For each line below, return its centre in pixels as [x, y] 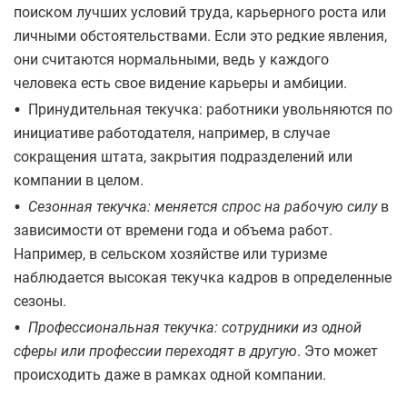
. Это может [338, 351]
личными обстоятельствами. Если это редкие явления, [200, 35]
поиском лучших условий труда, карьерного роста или [200, 12]
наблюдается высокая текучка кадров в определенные [203, 277]
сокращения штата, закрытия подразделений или [183, 156]
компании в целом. [79, 180]
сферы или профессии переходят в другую [155, 351]
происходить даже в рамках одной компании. [170, 374]
